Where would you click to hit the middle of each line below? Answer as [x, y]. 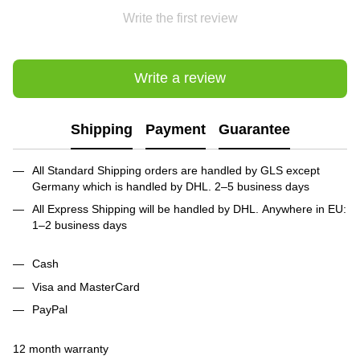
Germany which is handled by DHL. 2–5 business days [172, 186]
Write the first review [180, 18]
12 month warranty [61, 348]
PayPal [50, 310]
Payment [175, 130]
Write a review [180, 78]
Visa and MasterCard [86, 286]
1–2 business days [80, 225]
